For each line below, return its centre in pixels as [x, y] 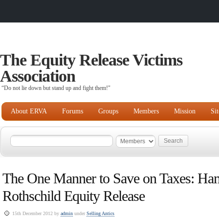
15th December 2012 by [36, 213]
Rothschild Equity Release [74, 196]
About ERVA [29, 111]
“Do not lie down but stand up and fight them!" [56, 88]
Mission [185, 111]
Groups [108, 111]
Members [146, 111]
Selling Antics [100, 213]
